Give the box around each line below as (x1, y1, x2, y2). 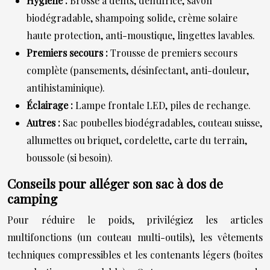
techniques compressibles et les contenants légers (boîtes (7, 248, 263, 261)
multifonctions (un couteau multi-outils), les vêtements (7, 230, 263, 243)
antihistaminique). (27, 81, 105, 94)
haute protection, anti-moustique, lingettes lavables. (27, 28, 255, 42)
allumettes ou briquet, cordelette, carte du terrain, (27, 133, 247, 146)
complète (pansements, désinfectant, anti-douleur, (27, 63, 249, 77)
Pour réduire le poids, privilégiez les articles (7, 213, 263, 226)
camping (7, 189, 57, 207)
